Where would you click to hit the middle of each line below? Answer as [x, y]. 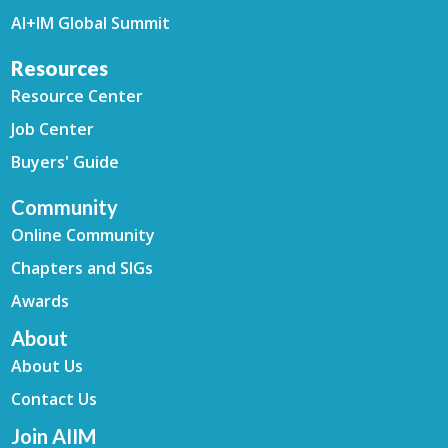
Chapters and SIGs [82, 267]
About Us [47, 365]
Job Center [53, 128]
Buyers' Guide [65, 161]
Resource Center [77, 95]
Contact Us [54, 398]
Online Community [83, 234]
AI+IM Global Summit [91, 22]
